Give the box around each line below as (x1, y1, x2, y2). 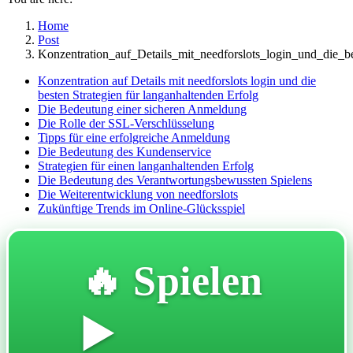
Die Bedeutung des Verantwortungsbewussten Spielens (38, 173, 312, 187)
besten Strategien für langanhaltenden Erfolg (38, 88, 258, 102)
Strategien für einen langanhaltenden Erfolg (38, 159, 254, 173)
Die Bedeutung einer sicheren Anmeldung (38, 102, 247, 116)
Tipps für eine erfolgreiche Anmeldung (38, 131, 230, 144)
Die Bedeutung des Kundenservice (38, 145, 211, 158)
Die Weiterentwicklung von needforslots (38, 188, 238, 201)
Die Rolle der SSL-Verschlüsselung (38, 117, 214, 130)
